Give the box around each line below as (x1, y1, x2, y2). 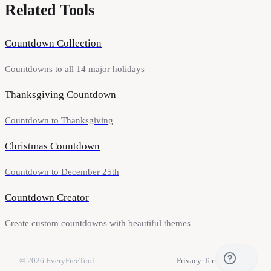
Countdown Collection (5, 38, 102, 50)
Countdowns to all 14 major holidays (5, 64, 145, 74)
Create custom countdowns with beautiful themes (5, 218, 191, 229)
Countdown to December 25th (5, 167, 119, 177)
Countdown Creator (5, 192, 89, 204)
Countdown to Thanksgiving (5, 116, 113, 126)
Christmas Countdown (5, 140, 100, 152)
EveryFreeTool (46, 256, 94, 266)
